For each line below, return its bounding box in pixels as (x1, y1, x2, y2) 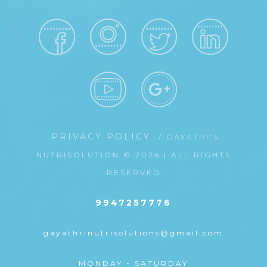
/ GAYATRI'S (159, 132, 219, 142)
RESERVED (106, 168, 161, 178)
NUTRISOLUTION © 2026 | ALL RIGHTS (36, 150, 231, 160)
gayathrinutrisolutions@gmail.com (44, 228, 223, 238)
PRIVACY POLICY (51, 131, 155, 142)
